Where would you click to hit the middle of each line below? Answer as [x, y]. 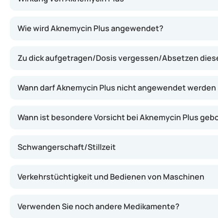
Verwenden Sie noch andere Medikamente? [99, 206]
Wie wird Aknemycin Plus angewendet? [91, 28]
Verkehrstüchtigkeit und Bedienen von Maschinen [111, 177]
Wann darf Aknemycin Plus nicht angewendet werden [117, 88]
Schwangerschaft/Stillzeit [67, 147]
